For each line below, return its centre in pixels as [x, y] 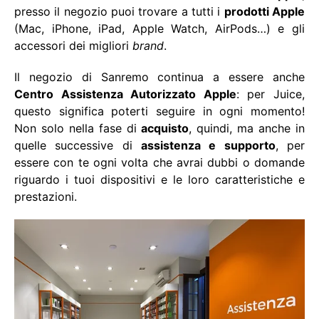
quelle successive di [78, 145]
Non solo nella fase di [78, 128]
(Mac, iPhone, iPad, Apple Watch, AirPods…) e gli [159, 28]
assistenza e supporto [208, 145]
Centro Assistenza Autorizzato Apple [125, 94]
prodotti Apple [265, 11]
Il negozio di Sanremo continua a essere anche [159, 77]
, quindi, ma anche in [247, 128]
